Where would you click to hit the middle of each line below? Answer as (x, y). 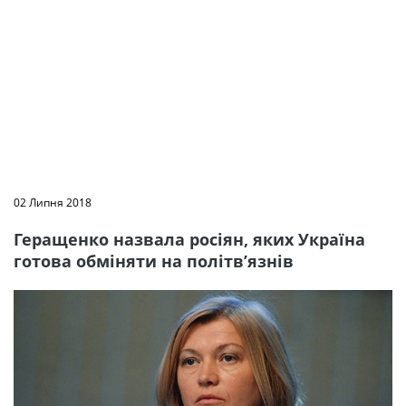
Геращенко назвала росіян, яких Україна (189, 239)
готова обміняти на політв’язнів (154, 261)
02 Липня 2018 (53, 203)
